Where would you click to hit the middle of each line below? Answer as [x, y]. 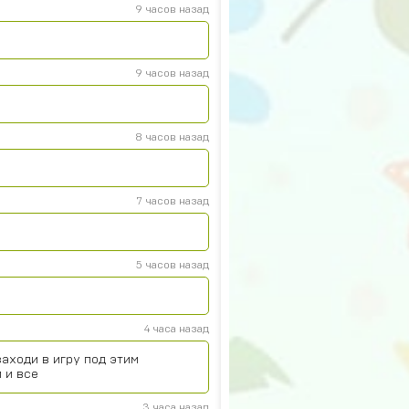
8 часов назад [172, 137]
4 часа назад [177, 329]
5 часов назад [173, 265]
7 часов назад [173, 201]
